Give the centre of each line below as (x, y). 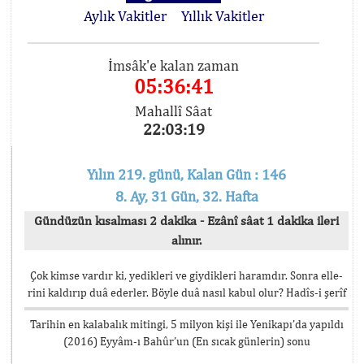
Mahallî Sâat (174, 111)
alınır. (186, 240)
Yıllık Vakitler (222, 16)
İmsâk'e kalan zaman (174, 65)
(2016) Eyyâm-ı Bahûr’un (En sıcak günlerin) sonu (186, 341)
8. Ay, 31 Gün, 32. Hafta (186, 196)
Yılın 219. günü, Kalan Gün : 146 (186, 174)
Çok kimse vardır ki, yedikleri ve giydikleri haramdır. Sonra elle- (186, 275)
